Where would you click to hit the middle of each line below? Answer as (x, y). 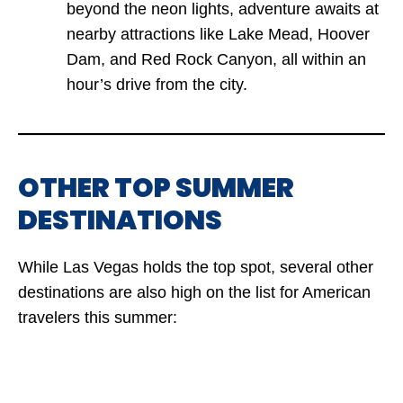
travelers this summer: (98, 317)
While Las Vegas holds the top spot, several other (196, 267)
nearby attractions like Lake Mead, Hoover (218, 34)
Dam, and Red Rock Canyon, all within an (216, 59)
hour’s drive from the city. (157, 84)
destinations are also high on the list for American (194, 292)
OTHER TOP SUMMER (156, 188)
